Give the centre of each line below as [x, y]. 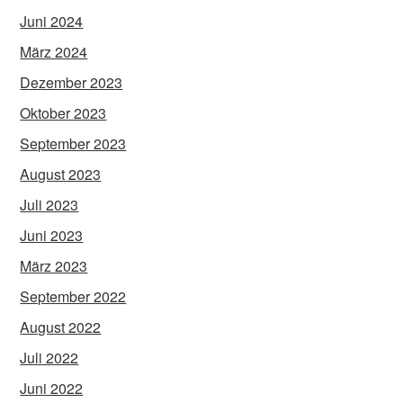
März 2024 [54, 52]
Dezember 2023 [72, 83]
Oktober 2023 [63, 113]
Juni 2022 [52, 389]
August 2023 [61, 175]
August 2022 [61, 327]
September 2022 [73, 297]
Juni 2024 [52, 22]
